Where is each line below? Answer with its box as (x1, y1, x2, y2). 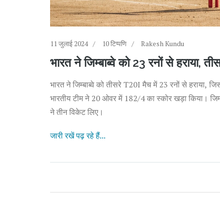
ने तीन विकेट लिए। (50, 106, 104, 117)
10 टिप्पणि (102, 38, 127, 48)
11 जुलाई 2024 (50, 38, 88, 48)
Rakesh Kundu (141, 38, 184, 48)
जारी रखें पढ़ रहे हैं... (50, 130, 106, 141)
